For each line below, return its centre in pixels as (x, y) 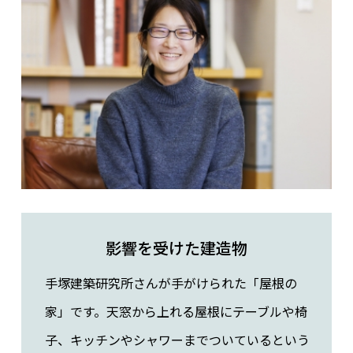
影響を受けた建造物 (176, 248)
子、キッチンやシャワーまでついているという (177, 340)
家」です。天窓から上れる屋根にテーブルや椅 (176, 312)
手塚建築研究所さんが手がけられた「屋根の (171, 283)
